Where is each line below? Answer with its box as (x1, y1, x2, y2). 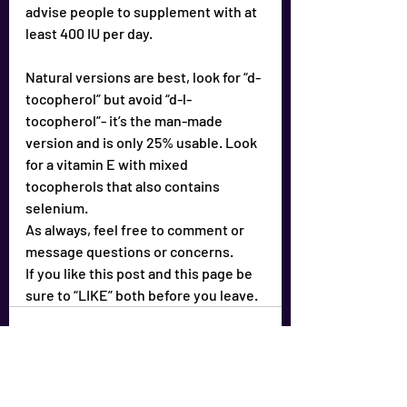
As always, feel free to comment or (25, 221, 247, 238)
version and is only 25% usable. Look (25, 134, 260, 151)
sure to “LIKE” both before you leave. (25, 286, 258, 303)
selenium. (25, 199, 88, 216)
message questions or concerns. (25, 243, 233, 260)
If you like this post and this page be (25, 264, 255, 282)
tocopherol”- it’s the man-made (25, 112, 225, 129)
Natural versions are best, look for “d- (25, 68, 261, 85)
